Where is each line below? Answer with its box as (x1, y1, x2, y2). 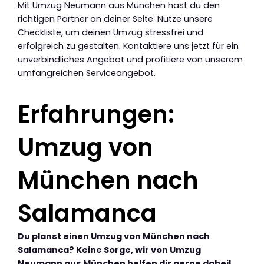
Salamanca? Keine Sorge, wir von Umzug (18, 244, 201, 256)
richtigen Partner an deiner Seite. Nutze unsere (18, 13, 213, 25)
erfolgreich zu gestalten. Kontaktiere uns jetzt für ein (18, 40, 239, 52)
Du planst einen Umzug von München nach (18, 230, 210, 243)
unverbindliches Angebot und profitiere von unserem (18, 54, 243, 66)
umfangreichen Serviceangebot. (18, 67, 156, 80)
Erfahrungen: (18, 98, 174, 131)
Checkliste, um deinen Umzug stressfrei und (18, 27, 203, 39)
